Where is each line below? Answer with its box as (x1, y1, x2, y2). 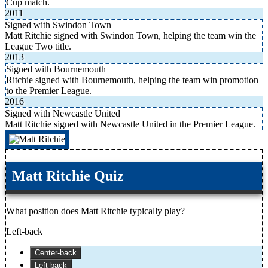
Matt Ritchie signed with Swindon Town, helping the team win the (5, 31, 256, 41)
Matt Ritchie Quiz (12, 168, 124, 184)
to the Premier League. (6, 86, 92, 96)
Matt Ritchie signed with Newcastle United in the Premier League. (5, 119, 255, 130)
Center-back (35, 248, 77, 258)
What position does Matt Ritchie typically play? (6, 206, 185, 217)
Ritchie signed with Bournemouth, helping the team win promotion (6, 75, 258, 86)
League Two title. (5, 41, 71, 52)
